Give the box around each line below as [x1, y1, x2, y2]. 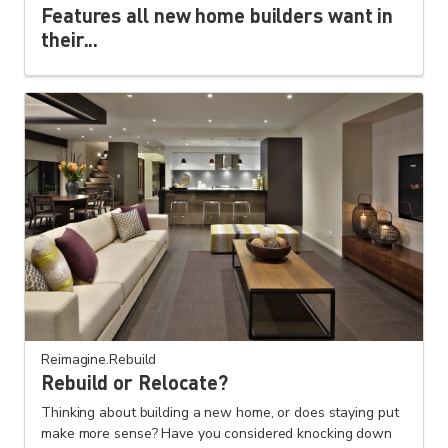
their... [41, 25, 99, 52]
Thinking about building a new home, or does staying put [41, 403, 399, 423]
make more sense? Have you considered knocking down [41, 424, 392, 444]
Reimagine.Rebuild [41, 350, 157, 370]
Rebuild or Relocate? [41, 369, 228, 396]
